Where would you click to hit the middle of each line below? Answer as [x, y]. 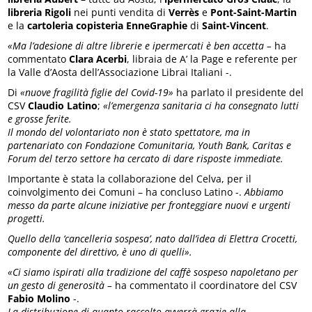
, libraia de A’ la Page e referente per [212, 58]
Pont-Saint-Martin [254, 12]
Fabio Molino [39, 298]
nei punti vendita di [120, 12]
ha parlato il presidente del [239, 92]
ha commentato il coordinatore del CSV [205, 285]
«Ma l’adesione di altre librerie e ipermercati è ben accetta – [140, 45]
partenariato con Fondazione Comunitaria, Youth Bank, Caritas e [150, 145]
